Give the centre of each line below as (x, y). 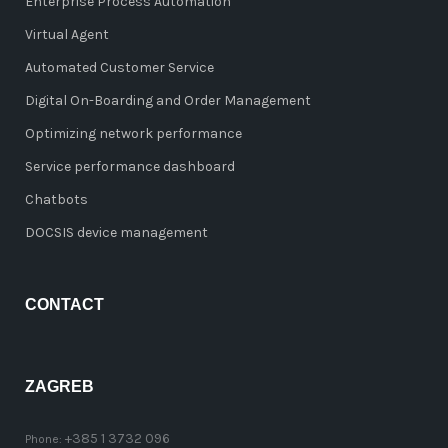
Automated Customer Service (119, 67)
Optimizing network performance (133, 133)
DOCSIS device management (116, 232)
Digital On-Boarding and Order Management (168, 100)
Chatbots (56, 199)
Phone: (45, 438)
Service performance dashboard (130, 166)
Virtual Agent (67, 34)
